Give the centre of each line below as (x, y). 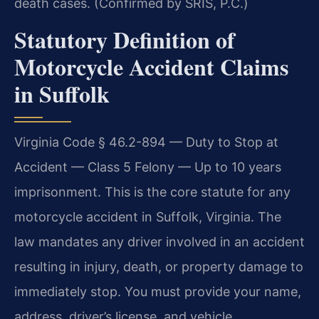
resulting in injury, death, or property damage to (159, 266)
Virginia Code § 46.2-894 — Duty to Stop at (146, 142)
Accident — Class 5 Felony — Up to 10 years (148, 167)
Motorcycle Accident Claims (151, 66)
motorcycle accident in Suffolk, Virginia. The (148, 216)
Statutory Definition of (125, 39)
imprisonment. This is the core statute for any (152, 192)
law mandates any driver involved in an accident (159, 241)
